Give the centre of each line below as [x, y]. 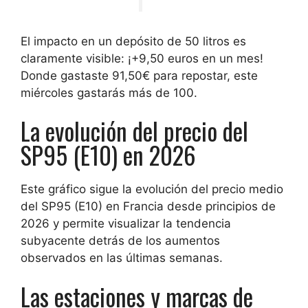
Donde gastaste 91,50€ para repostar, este [139, 75]
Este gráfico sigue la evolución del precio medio [152, 189]
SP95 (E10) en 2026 [108, 155]
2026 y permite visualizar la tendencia [126, 224]
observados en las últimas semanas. [122, 258]
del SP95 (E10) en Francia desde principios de [148, 207]
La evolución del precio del [134, 131]
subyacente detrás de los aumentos [120, 241]
